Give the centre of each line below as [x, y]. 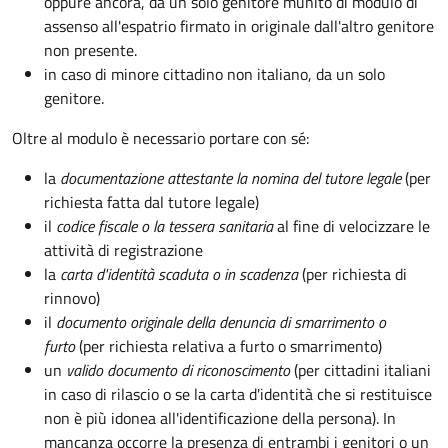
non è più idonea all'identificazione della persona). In [220, 417]
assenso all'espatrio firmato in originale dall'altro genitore [239, 25]
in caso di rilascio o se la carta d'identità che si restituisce [238, 393]
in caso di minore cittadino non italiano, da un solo [214, 73]
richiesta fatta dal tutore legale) [151, 201]
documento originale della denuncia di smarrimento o [221, 321]
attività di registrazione [123, 249]
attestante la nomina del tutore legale [284, 177]
